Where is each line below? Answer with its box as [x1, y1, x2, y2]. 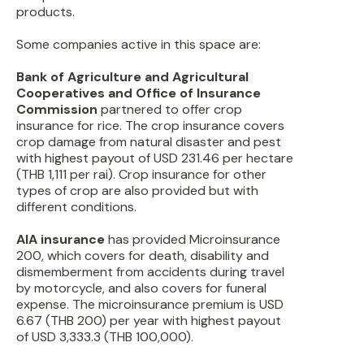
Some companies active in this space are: [16, 36, 261, 53]
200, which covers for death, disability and [16, 247, 269, 264]
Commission [16, 101, 97, 118]
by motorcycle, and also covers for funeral [16, 279, 266, 297]
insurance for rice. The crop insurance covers [16, 117, 284, 134]
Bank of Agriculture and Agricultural [16, 68, 249, 85]
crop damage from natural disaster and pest [16, 133, 281, 150]
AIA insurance [16, 231, 105, 248]
